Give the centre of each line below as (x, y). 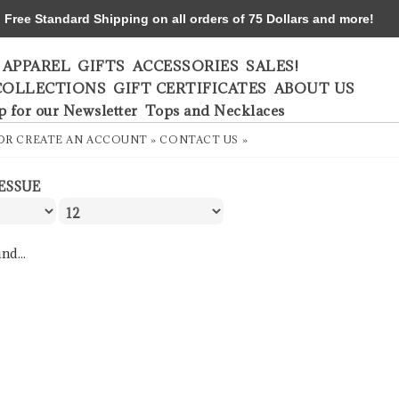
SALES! (272, 66)
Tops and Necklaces (215, 110)
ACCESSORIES (185, 66)
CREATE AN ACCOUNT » (86, 139)
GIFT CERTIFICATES (190, 88)
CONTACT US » (204, 139)
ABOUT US (314, 88)
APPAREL (36, 66)
